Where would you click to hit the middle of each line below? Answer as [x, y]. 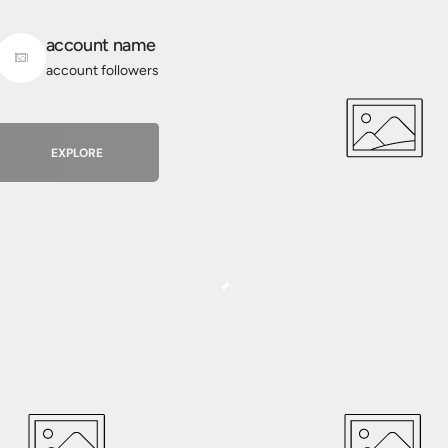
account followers [102, 71]
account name [100, 45]
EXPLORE [77, 152]
